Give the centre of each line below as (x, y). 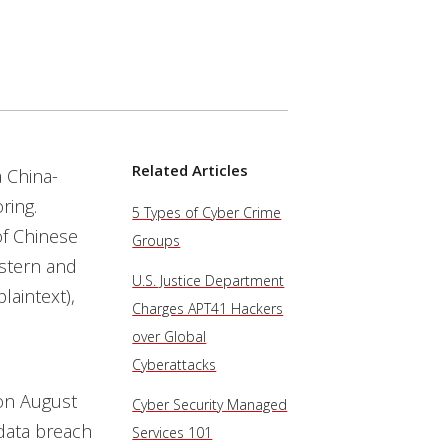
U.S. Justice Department (208, 280)
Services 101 (172, 432)
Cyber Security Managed (210, 404)
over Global (169, 336)
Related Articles (190, 170)
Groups (156, 240)
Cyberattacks (174, 364)
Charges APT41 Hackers (208, 308)
